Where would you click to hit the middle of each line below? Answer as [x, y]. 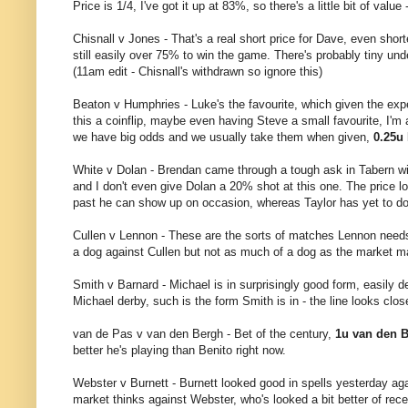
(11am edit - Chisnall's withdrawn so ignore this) [198, 72]
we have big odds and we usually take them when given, [223, 138]
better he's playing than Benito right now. [179, 351]
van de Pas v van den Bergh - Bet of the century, [204, 334]
